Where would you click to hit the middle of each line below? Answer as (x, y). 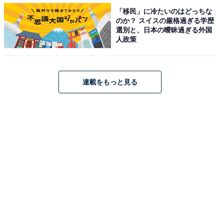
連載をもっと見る (110, 82)
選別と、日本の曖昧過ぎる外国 (164, 30)
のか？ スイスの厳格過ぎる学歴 (165, 20)
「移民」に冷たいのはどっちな (164, 11)
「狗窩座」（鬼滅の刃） (58, 164)
